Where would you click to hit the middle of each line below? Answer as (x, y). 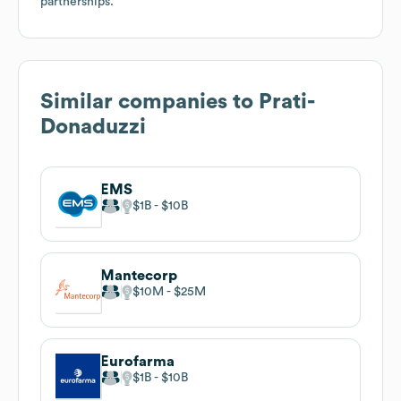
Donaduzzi (93, 127)
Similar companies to (149, 102)
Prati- (287, 102)
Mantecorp (139, 275)
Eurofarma (137, 361)
